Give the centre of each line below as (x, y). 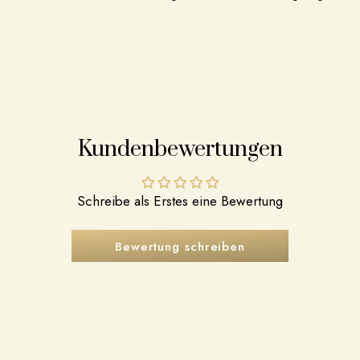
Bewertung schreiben (180, 247)
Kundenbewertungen (180, 150)
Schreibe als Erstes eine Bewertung (180, 201)
